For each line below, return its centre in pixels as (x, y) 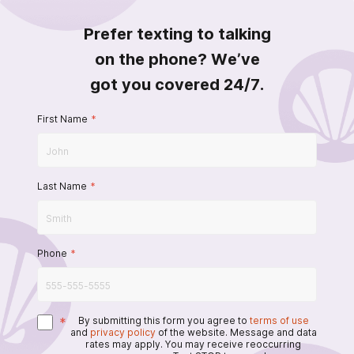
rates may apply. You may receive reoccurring (193, 344)
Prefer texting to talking (177, 34)
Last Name (62, 186)
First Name (62, 119)
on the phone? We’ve (177, 59)
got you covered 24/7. (177, 85)
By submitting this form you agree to (162, 320)
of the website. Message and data (237, 332)
